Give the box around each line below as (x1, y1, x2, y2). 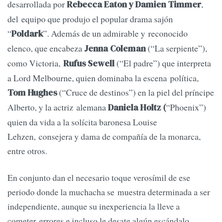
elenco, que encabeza (7, 42, 84, 55)
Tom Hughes (7, 87, 57, 99)
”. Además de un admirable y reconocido (43, 27, 188, 40)
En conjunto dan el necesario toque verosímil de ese (7, 171, 190, 183)
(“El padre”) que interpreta (116, 57, 211, 69)
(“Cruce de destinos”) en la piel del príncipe (57, 86, 214, 99)
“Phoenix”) (166, 101, 206, 113)
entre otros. (7, 145, 47, 157)
